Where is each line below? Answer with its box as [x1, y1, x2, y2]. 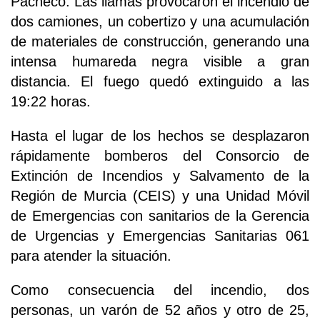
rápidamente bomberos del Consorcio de [11, 147, 309, 164]
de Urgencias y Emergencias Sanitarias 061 [11, 227, 309, 244]
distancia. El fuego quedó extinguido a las [11, 73, 309, 89]
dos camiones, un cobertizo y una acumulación [11, 13, 309, 29]
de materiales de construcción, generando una [11, 33, 309, 49]
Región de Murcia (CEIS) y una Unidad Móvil [11, 187, 309, 204]
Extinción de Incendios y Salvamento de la [11, 167, 309, 184]
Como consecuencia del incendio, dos [11, 281, 309, 298]
